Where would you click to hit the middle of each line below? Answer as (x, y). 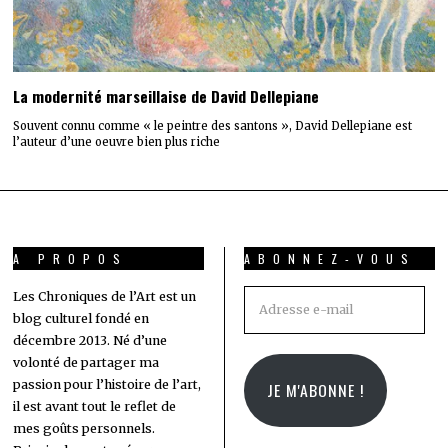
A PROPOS (71, 258)
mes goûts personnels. (84, 428)
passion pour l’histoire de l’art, (107, 384)
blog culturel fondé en (81, 318)
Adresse (270, 296)
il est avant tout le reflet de (95, 406)
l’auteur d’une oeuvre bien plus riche (117, 141)
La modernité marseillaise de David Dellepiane (166, 96)
